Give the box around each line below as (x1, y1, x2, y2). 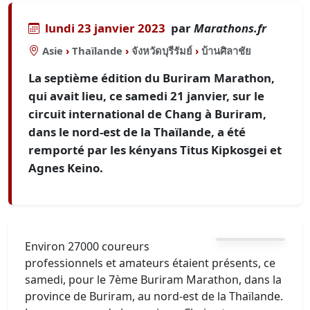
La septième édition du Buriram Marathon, (28, 70, 275, 86)
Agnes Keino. (28, 160, 103, 176)
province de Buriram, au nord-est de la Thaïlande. (25, 289, 283, 304)
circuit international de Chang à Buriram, (28, 106, 266, 122)
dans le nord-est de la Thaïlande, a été (28, 124, 246, 140)
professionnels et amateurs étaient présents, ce (25, 255, 275, 271)
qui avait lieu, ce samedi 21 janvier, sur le (28, 88, 264, 104)
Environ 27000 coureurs (25, 239, 149, 254)
